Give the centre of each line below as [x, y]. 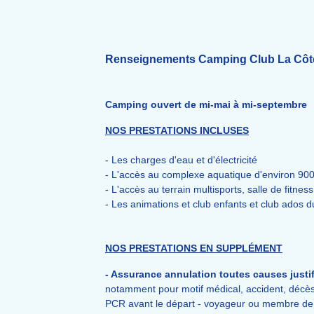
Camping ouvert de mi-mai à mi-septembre [206, 104]
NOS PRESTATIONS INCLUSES [177, 130]
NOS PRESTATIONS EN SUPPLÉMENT [194, 248]
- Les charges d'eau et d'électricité [181, 160]
